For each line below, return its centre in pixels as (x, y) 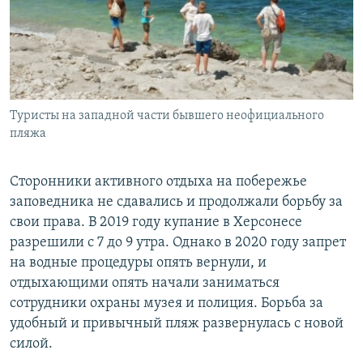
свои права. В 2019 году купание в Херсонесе (156, 222)
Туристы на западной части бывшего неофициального (167, 115)
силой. (31, 344)
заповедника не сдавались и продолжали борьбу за (176, 202)
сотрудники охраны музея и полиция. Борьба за (167, 303)
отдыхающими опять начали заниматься (145, 283)
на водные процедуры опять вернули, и (138, 263)
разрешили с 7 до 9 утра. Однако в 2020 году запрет (178, 242)
